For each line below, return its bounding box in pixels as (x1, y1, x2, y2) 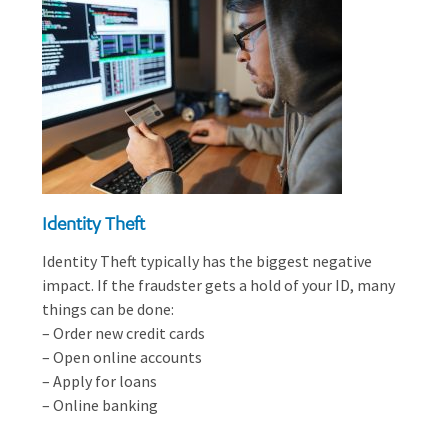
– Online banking (42, 395, 158, 415)
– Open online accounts (42, 347, 202, 367)
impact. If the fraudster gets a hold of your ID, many (42, 275, 395, 295)
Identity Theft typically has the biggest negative (42, 251, 372, 271)
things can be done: (42, 299, 174, 319)
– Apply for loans (42, 371, 157, 391)
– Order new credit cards (42, 323, 205, 343)
